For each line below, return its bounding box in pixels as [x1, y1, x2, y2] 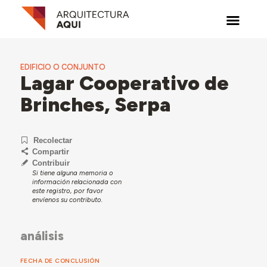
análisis [20, 228, 64, 243]
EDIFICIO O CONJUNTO [20, 63, 105, 72]
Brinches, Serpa [20, 92, 170, 116]
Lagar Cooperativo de [20, 71, 229, 95]
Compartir [32, 147, 69, 156]
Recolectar [33, 135, 73, 145]
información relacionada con [32, 177, 122, 186]
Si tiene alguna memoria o [32, 168, 113, 177]
